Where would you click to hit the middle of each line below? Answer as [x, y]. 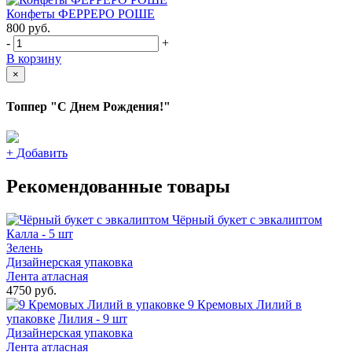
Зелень [24, 247]
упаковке [31, 318]
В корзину [34, 59]
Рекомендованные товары [118, 186]
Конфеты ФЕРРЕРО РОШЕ [81, 14]
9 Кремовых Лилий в [245, 304]
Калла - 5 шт [40, 233]
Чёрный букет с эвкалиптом [247, 219]
